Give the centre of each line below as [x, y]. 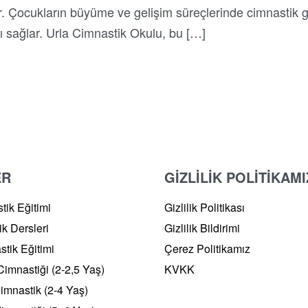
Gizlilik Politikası [205, 207]
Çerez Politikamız [207, 248]
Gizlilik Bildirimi [202, 228]
